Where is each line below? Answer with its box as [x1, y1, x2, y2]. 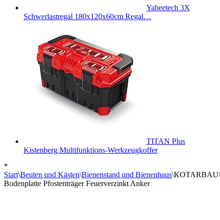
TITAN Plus [146, 137, 185, 145]
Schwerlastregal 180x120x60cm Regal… [24, 12, 151, 21]
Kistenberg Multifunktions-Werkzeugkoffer [24, 146, 158, 154]
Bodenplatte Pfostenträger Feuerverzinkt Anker [4, 179, 150, 188]
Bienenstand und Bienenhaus [82, 170, 172, 179]
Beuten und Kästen [20, 170, 80, 179]
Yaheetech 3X [146, 3, 190, 12]
